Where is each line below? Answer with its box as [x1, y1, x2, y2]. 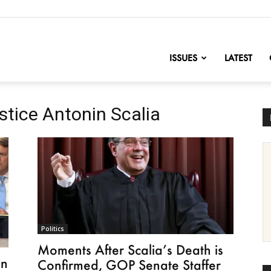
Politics [41, 224, 64, 233]
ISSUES [169, 52, 197, 64]
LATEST [224, 52, 252, 64]
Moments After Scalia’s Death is [38, 241, 223, 258]
